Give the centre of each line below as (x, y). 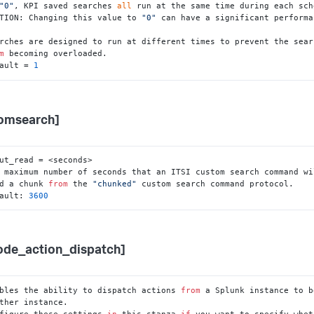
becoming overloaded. (56, 54)
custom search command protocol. (216, 183)
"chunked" (115, 183)
